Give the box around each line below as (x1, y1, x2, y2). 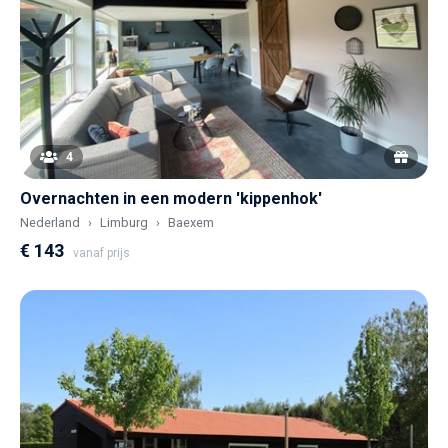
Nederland (20, 215, 80, 231)
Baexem (168, 215, 214, 231)
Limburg (100, 215, 148, 231)
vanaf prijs (73, 246, 130, 261)
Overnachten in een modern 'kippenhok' (20, 189, 322, 209)
